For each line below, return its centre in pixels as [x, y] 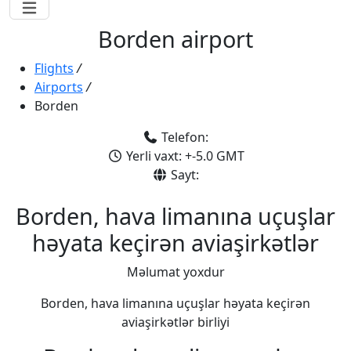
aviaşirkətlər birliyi [175, 322]
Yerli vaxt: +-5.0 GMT [183, 156]
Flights [54, 69]
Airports [59, 87]
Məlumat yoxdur [175, 272]
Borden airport [175, 39]
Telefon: [183, 138]
